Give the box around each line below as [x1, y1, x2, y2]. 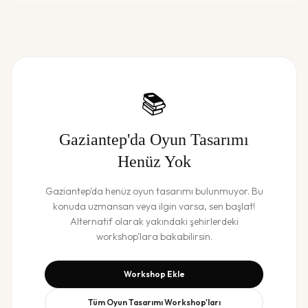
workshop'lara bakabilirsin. [96, 230, 212, 243]
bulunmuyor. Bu [192, 185, 263, 197]
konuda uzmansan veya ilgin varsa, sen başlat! [53, 200, 255, 212]
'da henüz [89, 185, 133, 197]
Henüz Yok [117, 153, 191, 170]
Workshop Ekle [123, 269, 185, 279]
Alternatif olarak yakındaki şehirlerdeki [69, 215, 239, 228]
